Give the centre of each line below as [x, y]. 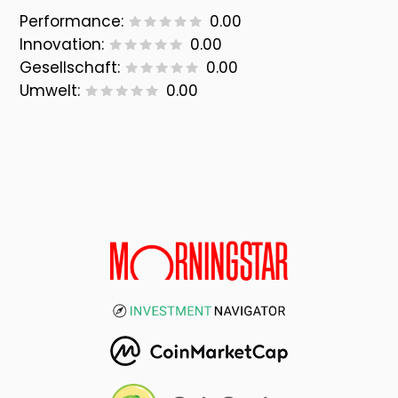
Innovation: [62, 45]
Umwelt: [50, 91]
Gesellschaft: [70, 68]
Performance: [72, 22]
